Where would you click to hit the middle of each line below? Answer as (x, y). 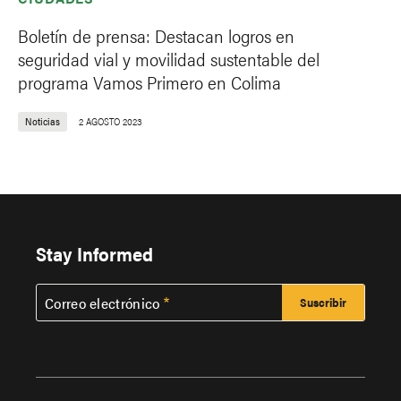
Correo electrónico (102, 303)
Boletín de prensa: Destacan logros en (156, 36)
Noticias (43, 122)
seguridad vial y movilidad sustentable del (169, 59)
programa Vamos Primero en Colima (149, 82)
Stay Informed (94, 253)
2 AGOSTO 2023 (111, 122)
